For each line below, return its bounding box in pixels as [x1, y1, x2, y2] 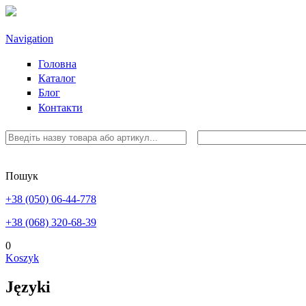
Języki [5, 277, 51, 296]
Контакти [38, 101, 83, 113]
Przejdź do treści [5, 5, 76, 17]
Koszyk [5, 251, 39, 264]
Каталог [38, 72, 76, 85]
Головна [38, 58, 76, 70]
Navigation [5, 32, 53, 44]
